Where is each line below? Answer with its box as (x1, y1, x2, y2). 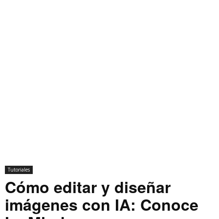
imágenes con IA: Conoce (5, 193, 198, 216)
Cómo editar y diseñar (5, 175, 171, 198)
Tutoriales (8, 166, 30, 174)
